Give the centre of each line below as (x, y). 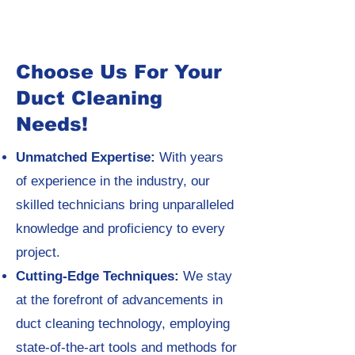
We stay (208, 276)
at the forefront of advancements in (119, 300)
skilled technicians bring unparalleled (125, 205)
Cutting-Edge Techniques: (99, 276)
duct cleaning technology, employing (123, 324)
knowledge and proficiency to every (120, 229)
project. (38, 252)
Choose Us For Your (119, 72)
